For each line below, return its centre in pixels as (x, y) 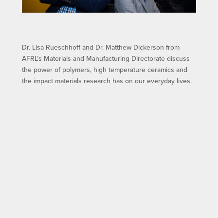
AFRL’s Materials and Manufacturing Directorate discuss (106, 59)
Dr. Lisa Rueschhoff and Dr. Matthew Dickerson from (100, 47)
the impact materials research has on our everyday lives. (107, 81)
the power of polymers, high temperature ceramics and (104, 70)
